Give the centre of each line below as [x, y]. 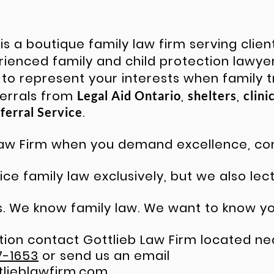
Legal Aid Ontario [129, 95]
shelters [212, 95]
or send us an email [104, 256]
